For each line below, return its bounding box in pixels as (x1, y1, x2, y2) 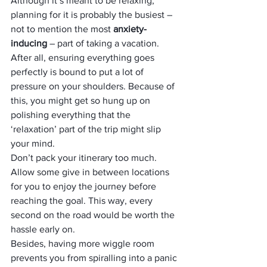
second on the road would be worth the (11, 210, 177, 220)
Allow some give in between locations (11, 167, 172, 177)
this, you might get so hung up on (11, 95, 153, 105)
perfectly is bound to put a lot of (11, 67, 146, 77)
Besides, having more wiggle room (11, 238, 157, 249)
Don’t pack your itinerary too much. (11, 153, 159, 163)
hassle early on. (11, 224, 77, 234)
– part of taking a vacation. (47, 38, 162, 48)
